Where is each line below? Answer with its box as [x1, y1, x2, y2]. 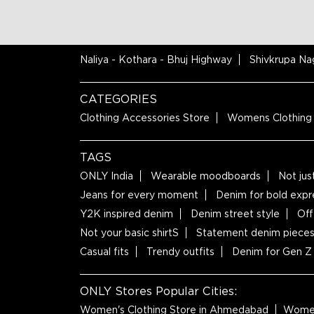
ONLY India [80, 170, 133, 182]
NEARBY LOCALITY [80, 34, 193, 48]
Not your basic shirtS [80, 227, 179, 238]
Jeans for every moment [80, 189, 198, 200]
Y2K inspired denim [80, 208, 173, 219]
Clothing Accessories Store [80, 112, 210, 123]
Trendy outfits [146, 246, 214, 257]
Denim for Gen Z [232, 246, 312, 257]
